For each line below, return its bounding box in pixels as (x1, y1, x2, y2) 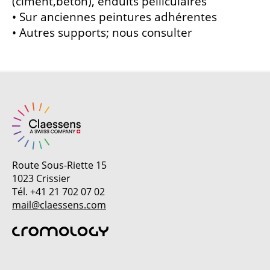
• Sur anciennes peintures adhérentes (12, 9, 217, 25)
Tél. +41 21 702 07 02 (12, 185, 105, 199)
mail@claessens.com (12, 198, 106, 212)
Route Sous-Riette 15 (12, 159, 107, 172)
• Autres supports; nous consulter (12, 25, 192, 41)
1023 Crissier (12, 172, 71, 186)
